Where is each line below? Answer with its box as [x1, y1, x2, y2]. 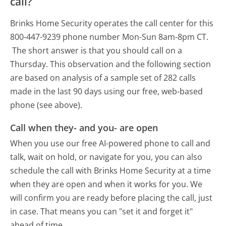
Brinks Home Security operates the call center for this [10, 17, 214, 29]
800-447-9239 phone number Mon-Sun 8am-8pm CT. [10, 31, 209, 42]
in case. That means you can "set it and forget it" [10, 206, 193, 217]
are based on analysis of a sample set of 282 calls [10, 72, 196, 83]
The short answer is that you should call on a [12, 44, 183, 56]
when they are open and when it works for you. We [10, 179, 203, 190]
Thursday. [10, 58, 48, 70]
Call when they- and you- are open [10, 121, 158, 134]
